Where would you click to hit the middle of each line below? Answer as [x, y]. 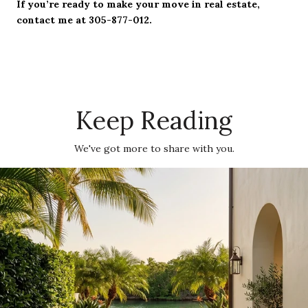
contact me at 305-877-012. [84, 20]
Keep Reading [154, 121]
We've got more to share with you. [154, 149]
